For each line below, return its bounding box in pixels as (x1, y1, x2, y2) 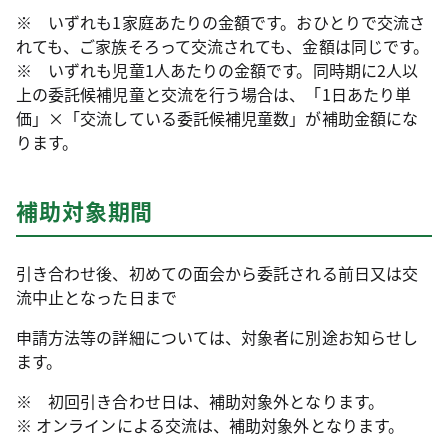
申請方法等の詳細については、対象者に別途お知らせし (16, 325, 418, 349)
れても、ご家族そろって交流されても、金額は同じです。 (16, 34, 430, 58)
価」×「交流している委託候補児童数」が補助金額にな (16, 106, 418, 130)
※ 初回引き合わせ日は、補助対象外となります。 (16, 389, 384, 413)
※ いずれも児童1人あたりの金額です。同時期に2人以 (16, 58, 419, 82)
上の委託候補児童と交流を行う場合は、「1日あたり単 (16, 82, 411, 106)
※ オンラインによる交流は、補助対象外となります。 (16, 413, 405, 437)
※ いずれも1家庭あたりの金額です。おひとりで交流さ (16, 10, 426, 34)
